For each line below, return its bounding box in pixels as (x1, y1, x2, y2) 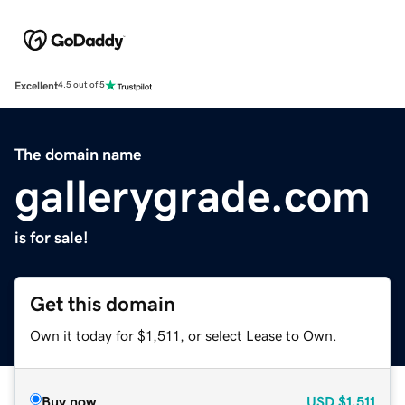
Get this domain (30, 293, 175, 315)
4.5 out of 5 (58, 80, 105, 90)
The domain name (14, 146, 142, 163)
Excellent (14, 80, 58, 91)
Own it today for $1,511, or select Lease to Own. (30, 327, 337, 343)
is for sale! (14, 229, 89, 246)
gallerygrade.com (14, 173, 371, 219)
